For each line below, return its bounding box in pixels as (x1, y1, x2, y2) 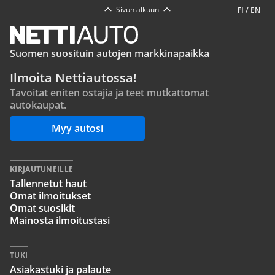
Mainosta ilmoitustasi (10, 214, 110, 227)
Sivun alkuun (116, 4, 159, 15)
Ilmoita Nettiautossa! (10, 69, 137, 86)
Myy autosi (52, 122, 103, 135)
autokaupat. (10, 98, 66, 112)
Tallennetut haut (10, 177, 87, 190)
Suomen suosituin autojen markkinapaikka (10, 47, 209, 60)
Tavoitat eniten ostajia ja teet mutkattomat (10, 86, 209, 99)
